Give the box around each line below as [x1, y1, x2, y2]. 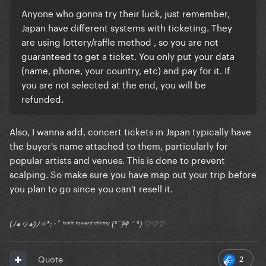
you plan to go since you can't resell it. [9, 180, 173, 195]
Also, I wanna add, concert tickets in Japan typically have [9, 123, 251, 138]
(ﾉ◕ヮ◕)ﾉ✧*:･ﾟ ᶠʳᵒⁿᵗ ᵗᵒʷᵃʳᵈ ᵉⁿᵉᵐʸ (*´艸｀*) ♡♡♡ [9, 219, 165, 229]
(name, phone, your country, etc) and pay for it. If [21, 62, 230, 77]
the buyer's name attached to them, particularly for [9, 138, 228, 153]
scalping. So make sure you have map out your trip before [9, 166, 256, 181]
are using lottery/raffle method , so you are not [21, 34, 218, 49]
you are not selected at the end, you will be [21, 77, 206, 91]
